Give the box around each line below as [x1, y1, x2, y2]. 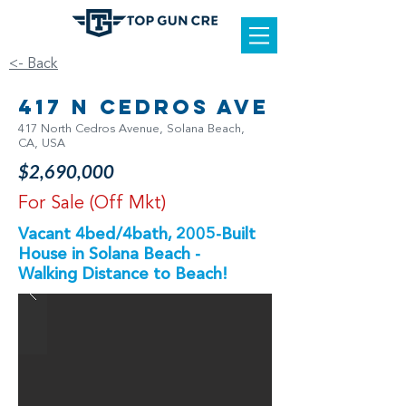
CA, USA [18, 138, 65, 150]
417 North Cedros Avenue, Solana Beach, [18, 123, 245, 135]
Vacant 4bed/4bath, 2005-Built [18, 227, 256, 243]
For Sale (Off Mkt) [18, 195, 166, 213]
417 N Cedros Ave [18, 94, 269, 120]
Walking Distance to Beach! [18, 266, 227, 283]
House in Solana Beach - [18, 246, 200, 263]
